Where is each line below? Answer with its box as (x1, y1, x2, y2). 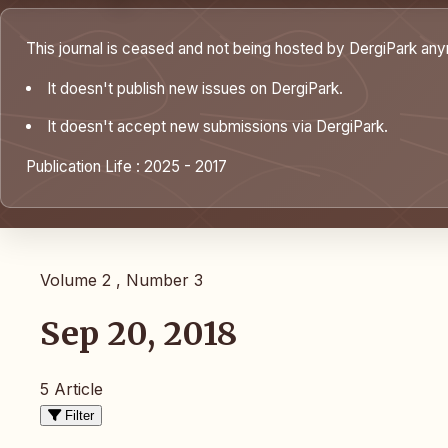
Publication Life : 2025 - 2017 (26, 157, 227, 176)
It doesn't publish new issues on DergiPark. (47, 79, 344, 98)
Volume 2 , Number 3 (40, 270, 203, 290)
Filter (65, 407, 94, 423)
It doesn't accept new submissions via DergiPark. (47, 117, 389, 136)
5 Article (40, 378, 103, 399)
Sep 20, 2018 (40, 314, 237, 355)
